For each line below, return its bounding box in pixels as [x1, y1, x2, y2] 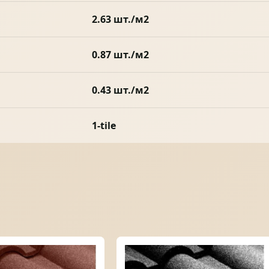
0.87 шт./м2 [91, 47, 149, 61]
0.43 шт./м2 [91, 83, 149, 97]
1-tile [91, 118, 116, 132]
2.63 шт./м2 [91, 12, 149, 26]
